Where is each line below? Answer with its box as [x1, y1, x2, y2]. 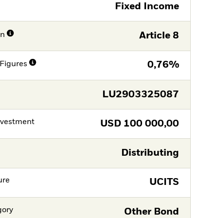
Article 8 [139, 31, 179, 40]
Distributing [121, 148, 179, 158]
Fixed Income [114, 1, 179, 11]
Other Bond [124, 207, 179, 217]
